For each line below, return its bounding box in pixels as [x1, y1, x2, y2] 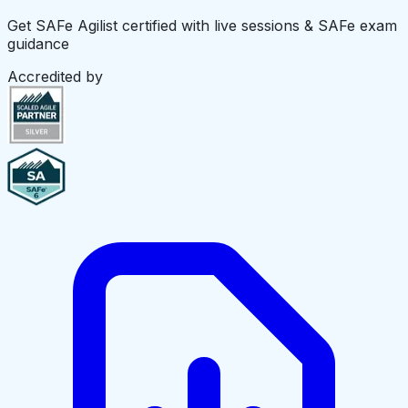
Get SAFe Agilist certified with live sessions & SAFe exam [7, 16, 397, 36]
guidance [7, 35, 69, 54]
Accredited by [7, 67, 103, 87]
